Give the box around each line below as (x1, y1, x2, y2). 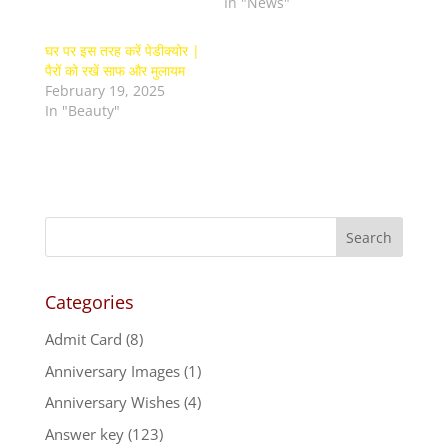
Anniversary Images (44, 360, 180, 381)
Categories (44, 290, 134, 315)
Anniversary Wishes (44, 392, 180, 413)
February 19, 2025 (44, 81, 165, 101)
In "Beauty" (44, 101, 120, 121)
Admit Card (44, 329, 122, 350)
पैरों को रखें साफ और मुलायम (44, 61, 185, 81)
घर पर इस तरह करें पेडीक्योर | (44, 41, 200, 61)
